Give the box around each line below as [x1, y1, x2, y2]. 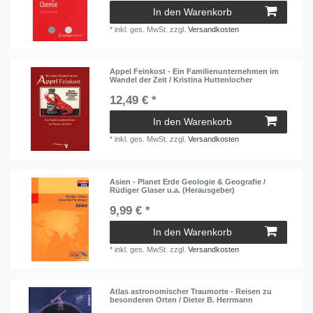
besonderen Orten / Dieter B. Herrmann [110, 296, 254, 305]
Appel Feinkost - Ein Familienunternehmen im [110, 67, 279, 76]
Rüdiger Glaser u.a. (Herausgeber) [110, 185, 235, 194]
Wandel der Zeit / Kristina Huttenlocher [110, 75, 253, 85]
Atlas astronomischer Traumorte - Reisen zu [110, 287, 272, 296]
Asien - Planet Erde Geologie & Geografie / [110, 177, 266, 186]
